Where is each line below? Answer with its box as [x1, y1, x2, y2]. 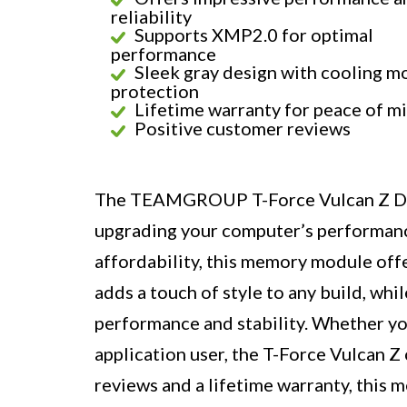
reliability [111, 5, 192, 28]
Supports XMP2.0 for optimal [134, 24, 373, 46]
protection [111, 80, 199, 103]
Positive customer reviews [134, 117, 351, 140]
